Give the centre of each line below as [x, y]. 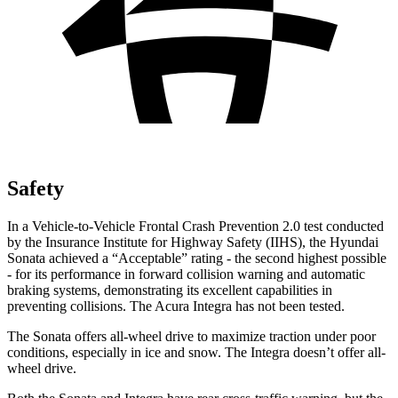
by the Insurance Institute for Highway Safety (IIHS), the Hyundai [193, 242]
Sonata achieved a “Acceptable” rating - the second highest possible [197, 258]
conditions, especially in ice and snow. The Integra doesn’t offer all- [196, 352]
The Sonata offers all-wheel [86, 336]
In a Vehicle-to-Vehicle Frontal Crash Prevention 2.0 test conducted [195, 226]
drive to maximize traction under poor [271, 336]
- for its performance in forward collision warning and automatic [186, 274]
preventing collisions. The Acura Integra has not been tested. [176, 306]
